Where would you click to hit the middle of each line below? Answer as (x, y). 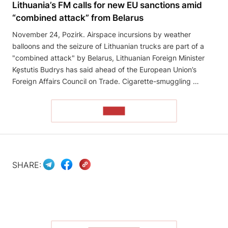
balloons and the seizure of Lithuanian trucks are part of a (108, 46)
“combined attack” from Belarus (78, 18)
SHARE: (27, 165)
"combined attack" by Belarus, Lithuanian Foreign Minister (108, 58)
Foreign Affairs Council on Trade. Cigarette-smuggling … (106, 81)
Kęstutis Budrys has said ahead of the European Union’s (104, 70)
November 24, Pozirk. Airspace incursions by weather (102, 35)
